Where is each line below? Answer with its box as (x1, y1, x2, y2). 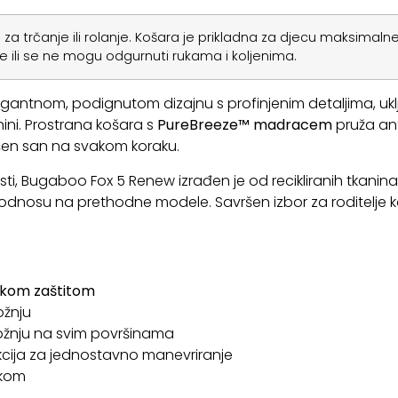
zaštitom (33, 281, 95, 302)
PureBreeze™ (153, 115, 250, 136)
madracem (252, 115, 332, 136)
